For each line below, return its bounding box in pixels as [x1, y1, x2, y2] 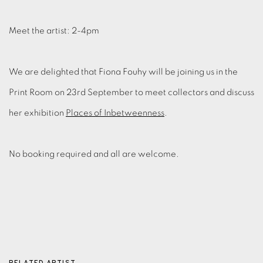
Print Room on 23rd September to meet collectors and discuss [9, 87, 254, 97]
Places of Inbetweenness [66, 108, 164, 117]
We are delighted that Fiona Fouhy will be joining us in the [9, 67, 238, 76]
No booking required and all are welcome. [9, 149, 179, 159]
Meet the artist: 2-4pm [9, 26, 99, 35]
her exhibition [9, 108, 66, 117]
